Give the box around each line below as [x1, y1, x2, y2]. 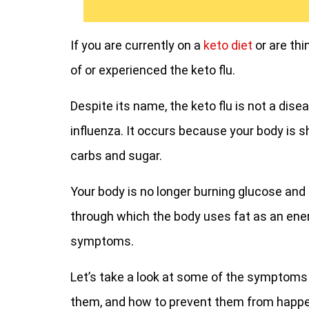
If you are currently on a [70, 38, 203, 52]
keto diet [203, 38, 252, 52]
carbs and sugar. [70, 148, 162, 163]
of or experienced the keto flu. [70, 63, 235, 77]
